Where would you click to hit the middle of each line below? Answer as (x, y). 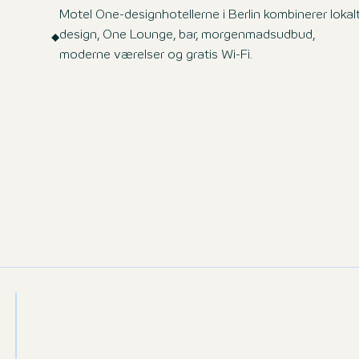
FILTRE (274, 329)
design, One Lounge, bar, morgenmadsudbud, (187, 35)
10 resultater (73, 329)
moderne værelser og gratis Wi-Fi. (156, 55)
